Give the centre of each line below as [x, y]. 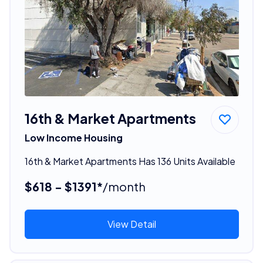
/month [124, 186]
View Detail [131, 224]
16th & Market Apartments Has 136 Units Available [130, 161]
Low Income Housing [73, 137]
